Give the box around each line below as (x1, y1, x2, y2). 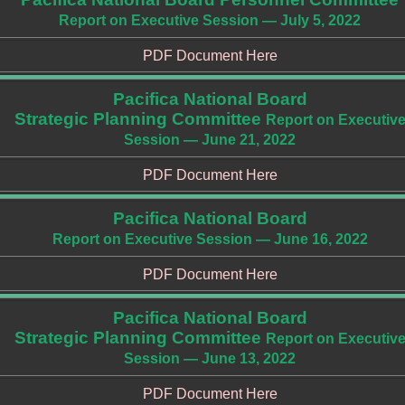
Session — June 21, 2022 (124, 132, 296, 147)
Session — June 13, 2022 (124, 351, 296, 366)
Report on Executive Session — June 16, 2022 (52, 231, 368, 247)
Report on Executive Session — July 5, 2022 (59, 13, 361, 28)
